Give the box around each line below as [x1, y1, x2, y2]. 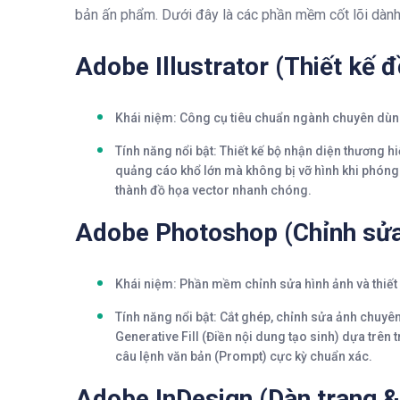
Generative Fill [115, 329, 199, 344]
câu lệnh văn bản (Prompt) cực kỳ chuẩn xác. [115, 348, 372, 363]
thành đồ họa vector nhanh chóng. [115, 182, 312, 197]
